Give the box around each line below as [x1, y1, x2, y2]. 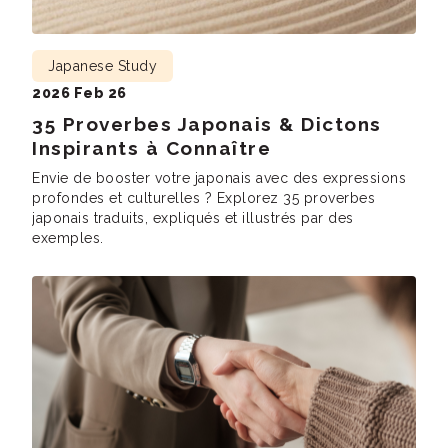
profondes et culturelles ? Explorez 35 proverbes [32, 190, 375, 207]
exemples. [32, 230, 104, 247]
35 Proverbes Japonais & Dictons [32, 113, 382, 136]
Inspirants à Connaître [32, 137, 271, 160]
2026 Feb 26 [32, 85, 127, 102]
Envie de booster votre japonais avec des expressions [32, 170, 406, 187]
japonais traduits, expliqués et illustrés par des [32, 210, 354, 227]
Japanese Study [48, 58, 157, 75]
